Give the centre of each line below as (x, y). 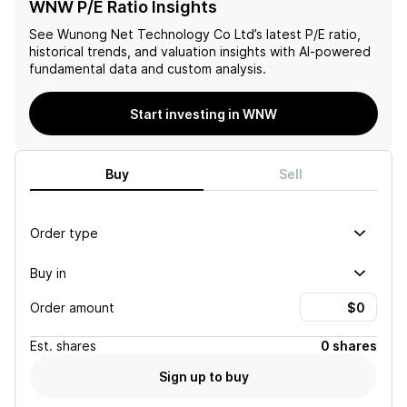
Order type (64, 233)
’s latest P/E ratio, (308, 34)
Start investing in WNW (203, 114)
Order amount (72, 307)
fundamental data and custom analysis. (148, 69)
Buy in (48, 273)
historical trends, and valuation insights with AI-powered (200, 51)
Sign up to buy (203, 376)
